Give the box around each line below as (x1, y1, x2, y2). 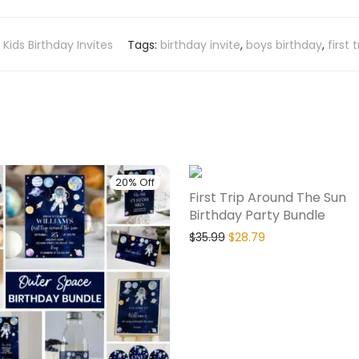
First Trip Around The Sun (189, 188, 346, 208)
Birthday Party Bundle (189, 206, 325, 225)
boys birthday (246, 37, 322, 54)
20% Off (115, 175, 155, 191)
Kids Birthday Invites (3, 37, 113, 54)
